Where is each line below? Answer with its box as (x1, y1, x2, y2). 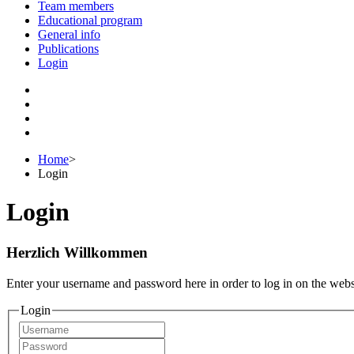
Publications (38, 42, 99, 55)
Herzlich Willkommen (6, 243, 148, 261)
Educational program (38, 13, 142, 27)
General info (38, 28, 100, 41)
